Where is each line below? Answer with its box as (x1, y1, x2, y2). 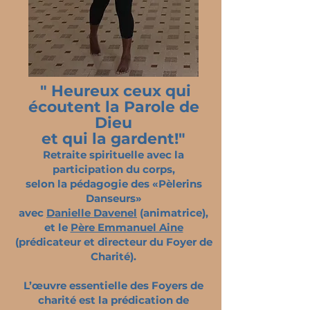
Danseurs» (85, 192, 142, 205)
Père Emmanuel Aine (70, 221, 183, 234)
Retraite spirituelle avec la (43, 148, 184, 161)
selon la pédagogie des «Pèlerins (25, 177, 202, 190)
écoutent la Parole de (28, 98, 199, 116)
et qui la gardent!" (42, 129, 185, 148)
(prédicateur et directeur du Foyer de (15, 235, 212, 248)
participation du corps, (52, 163, 175, 176)
